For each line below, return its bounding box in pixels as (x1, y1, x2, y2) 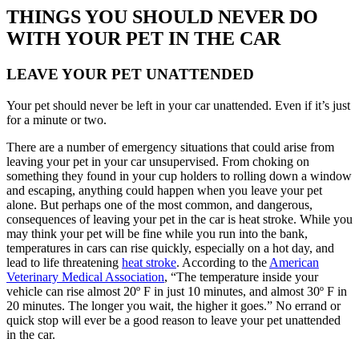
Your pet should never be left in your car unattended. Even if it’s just (6, 98, 350, 112)
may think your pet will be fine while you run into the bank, (6, 226, 308, 240)
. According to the (176, 255, 269, 269)
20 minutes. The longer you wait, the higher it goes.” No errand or (6, 298, 341, 313)
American (269, 255, 319, 269)
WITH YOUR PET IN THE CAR (6, 28, 280, 50)
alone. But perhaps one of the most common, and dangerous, (6, 197, 313, 212)
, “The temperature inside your (164, 269, 318, 284)
